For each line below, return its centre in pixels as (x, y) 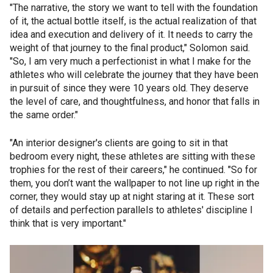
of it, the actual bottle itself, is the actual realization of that (133, 21)
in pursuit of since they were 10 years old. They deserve (129, 88)
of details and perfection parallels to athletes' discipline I (131, 210)
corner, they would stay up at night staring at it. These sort (132, 196)
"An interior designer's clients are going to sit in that (119, 143)
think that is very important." (68, 223)
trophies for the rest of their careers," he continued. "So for (133, 169)
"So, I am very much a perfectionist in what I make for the (130, 61)
